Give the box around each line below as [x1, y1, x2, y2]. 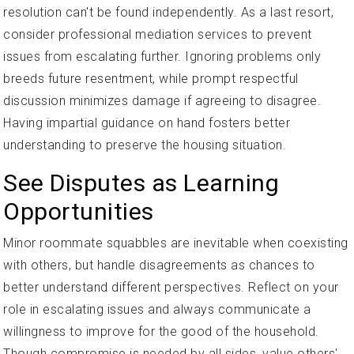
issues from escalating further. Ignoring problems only [3, 49, 321, 65]
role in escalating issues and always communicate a [3, 302, 311, 318]
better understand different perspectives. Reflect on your [3, 280, 339, 296]
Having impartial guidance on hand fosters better [3, 115, 290, 131]
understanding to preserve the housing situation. [3, 137, 286, 153]
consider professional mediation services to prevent [3, 27, 312, 43]
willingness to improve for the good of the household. [3, 324, 319, 340]
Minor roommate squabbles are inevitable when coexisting [3, 235, 348, 251]
